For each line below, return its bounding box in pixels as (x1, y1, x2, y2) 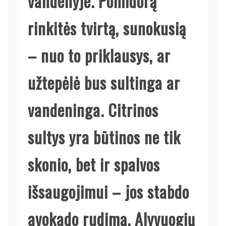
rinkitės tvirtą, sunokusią (28, 16, 186, 40)
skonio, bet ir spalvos (28, 152, 160, 176)
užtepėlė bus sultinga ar (28, 70, 180, 94)
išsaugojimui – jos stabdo (28, 179, 189, 203)
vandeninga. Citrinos (28, 97, 158, 122)
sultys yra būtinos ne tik (28, 125, 181, 149)
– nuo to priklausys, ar (28, 43, 171, 67)
